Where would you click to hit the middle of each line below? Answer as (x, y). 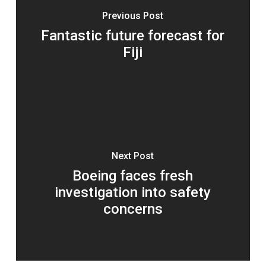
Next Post (133, 156)
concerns (133, 209)
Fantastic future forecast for (133, 36)
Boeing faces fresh (133, 176)
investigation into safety (133, 193)
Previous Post (133, 16)
